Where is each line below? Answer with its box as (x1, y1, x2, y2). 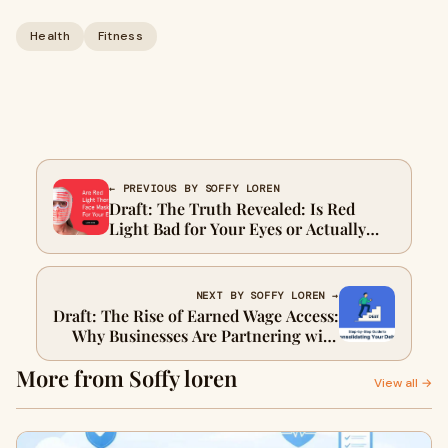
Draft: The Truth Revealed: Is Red (109, 198, 355, 219)
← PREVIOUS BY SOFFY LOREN (109, 182, 280, 195)
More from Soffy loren (16, 363, 237, 393)
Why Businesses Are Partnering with (72, 325, 339, 346)
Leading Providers (206, 345, 339, 366)
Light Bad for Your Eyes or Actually (109, 218, 366, 239)
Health (30, 28, 70, 44)
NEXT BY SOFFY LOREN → (195, 289, 339, 302)
